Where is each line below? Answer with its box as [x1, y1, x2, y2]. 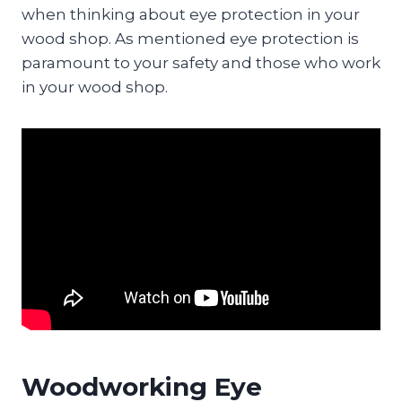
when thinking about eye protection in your [22, 4, 360, 23]
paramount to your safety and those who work [22, 53, 380, 72]
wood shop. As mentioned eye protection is [22, 29, 359, 48]
